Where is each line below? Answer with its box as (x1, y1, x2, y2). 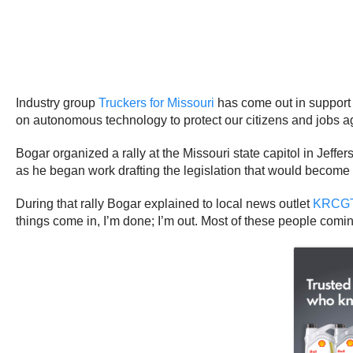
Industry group (16, 96, 98, 110)
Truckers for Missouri (98, 96, 214, 110)
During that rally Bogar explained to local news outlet (16, 197, 313, 211)
